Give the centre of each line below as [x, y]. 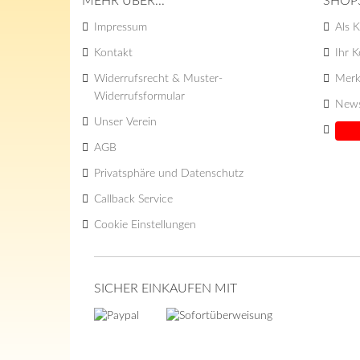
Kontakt [113, 53]
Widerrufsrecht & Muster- [158, 79]
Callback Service [133, 199]
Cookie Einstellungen [145, 225]
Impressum [121, 27]
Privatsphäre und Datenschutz [169, 174]
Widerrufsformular [139, 96]
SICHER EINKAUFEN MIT [166, 288]
